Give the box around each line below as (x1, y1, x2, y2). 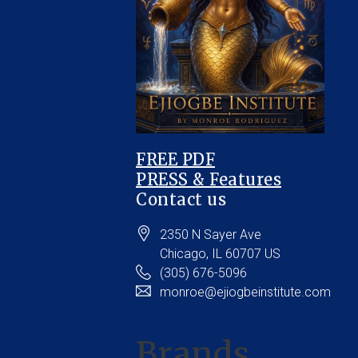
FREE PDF (136, 149, 215, 170)
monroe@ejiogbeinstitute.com (160, 284, 331, 300)
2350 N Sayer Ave (160, 227, 261, 243)
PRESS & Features (136, 169, 281, 190)
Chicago (160, 246, 206, 262)
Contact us (136, 189, 226, 210)
